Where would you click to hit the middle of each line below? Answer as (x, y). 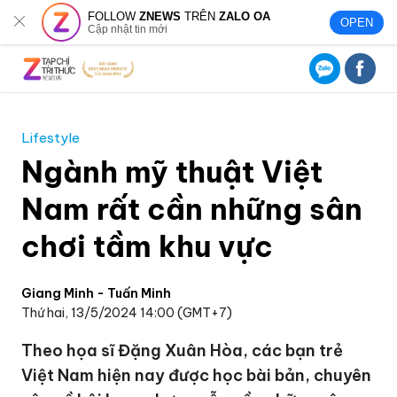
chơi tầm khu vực (148, 246)
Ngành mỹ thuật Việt (172, 172)
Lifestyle (51, 138)
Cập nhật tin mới (128, 29)
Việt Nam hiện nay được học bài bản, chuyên (197, 375)
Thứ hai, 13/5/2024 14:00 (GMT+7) (127, 313)
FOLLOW (114, 16)
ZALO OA (245, 16)
